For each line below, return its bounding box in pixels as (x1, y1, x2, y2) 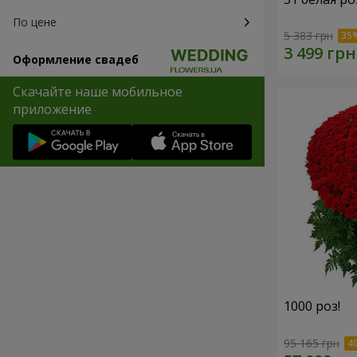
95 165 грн (284, 335, 339, 351)
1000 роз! (284, 297, 340, 316)
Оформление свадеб (13, 52, 139, 67)
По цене (13, 14, 57, 29)
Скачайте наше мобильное (13, 83, 182, 100)
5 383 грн (284, 28, 333, 44)
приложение (13, 100, 92, 118)
